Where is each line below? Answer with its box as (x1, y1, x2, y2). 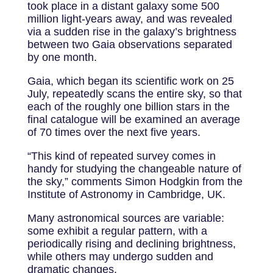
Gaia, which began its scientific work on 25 (27, 75, 234, 88)
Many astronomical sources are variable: (27, 212, 224, 225)
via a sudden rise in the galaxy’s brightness (27, 26, 236, 38)
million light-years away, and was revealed (27, 13, 232, 26)
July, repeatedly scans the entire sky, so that (27, 88, 242, 101)
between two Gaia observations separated (27, 38, 232, 51)
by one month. (27, 51, 97, 64)
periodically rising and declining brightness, (27, 238, 236, 250)
